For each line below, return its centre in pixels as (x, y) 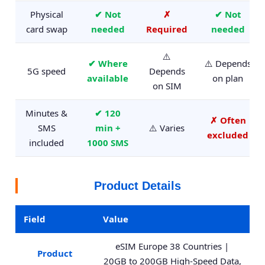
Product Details (137, 186)
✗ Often (228, 120)
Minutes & (46, 113)
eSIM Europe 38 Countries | (172, 246)
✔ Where (108, 63)
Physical (46, 14)
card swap (46, 29)
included (46, 143)
